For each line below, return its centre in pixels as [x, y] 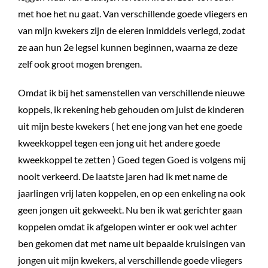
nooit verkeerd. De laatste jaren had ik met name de [123, 176]
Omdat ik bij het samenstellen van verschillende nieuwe [131, 92]
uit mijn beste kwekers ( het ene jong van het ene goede [130, 126]
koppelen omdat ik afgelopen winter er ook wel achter [127, 226]
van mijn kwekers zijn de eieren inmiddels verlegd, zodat [132, 30]
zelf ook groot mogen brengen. [80, 63]
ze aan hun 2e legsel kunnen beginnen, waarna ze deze [128, 47]
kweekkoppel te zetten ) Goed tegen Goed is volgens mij [132, 159]
